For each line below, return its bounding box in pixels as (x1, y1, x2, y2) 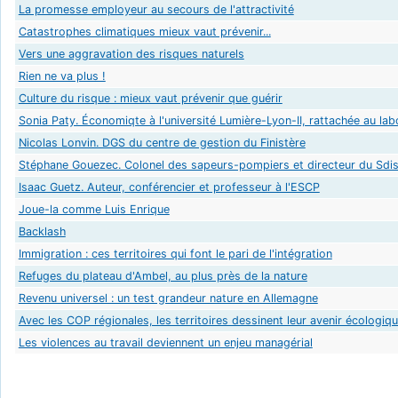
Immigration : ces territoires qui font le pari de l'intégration (18, 246, 332, 260)
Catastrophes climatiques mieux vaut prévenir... (18, 24, 271, 38)
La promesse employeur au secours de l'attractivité (18, 2, 294, 16)
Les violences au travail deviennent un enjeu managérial (18, 335, 313, 349)
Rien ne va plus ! (18, 68, 106, 83)
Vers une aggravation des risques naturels (18, 46, 244, 60)
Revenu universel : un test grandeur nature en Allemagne (18, 291, 318, 305)
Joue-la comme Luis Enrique (18, 202, 170, 216)
